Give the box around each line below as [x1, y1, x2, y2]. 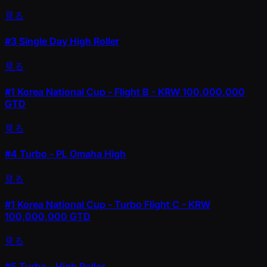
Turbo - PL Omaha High [17, 148, 126, 160]
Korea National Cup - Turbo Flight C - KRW [15, 198, 210, 210]
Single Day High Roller [17, 35, 119, 48]
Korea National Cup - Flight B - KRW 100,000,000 [15, 85, 245, 98]
